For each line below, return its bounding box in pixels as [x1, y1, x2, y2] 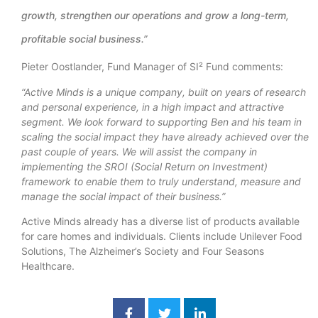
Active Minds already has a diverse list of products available [21, 215, 300, 228]
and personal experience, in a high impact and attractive [21, 100, 284, 113]
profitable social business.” [21, 33, 148, 45]
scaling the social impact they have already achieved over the [21, 130, 309, 143]
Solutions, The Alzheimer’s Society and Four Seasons [21, 245, 264, 258]
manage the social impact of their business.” [21, 190, 225, 202]
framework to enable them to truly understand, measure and [21, 175, 301, 187]
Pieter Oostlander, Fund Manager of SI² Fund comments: [21, 60, 283, 73]
